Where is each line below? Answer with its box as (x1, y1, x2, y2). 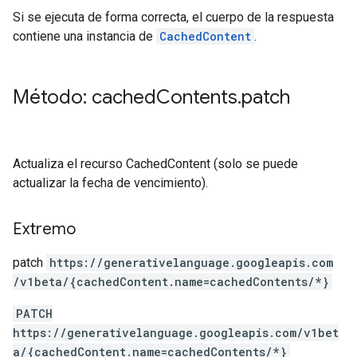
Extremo (13, 219, 76, 239)
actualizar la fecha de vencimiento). (13, 175, 208, 190)
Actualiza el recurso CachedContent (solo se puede (13, 156, 298, 171)
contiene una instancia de (13, 29, 156, 44)
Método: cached (13, 85, 156, 109)
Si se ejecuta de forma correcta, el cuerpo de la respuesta (13, 10, 334, 25)
